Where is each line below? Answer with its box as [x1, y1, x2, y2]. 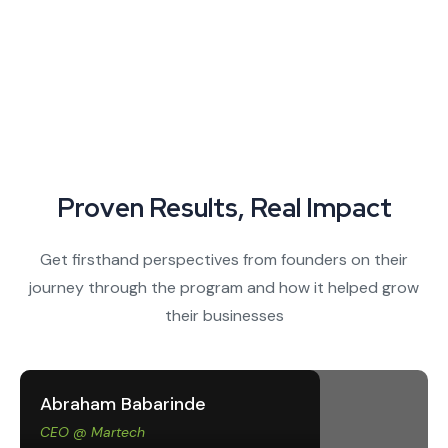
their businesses [164, 305, 284, 327]
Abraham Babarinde [40, 392, 206, 417]
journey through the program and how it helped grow [29, 277, 419, 299]
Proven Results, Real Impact [56, 191, 392, 226]
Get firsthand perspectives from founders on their [40, 249, 408, 271]
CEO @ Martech [40, 423, 145, 442]
